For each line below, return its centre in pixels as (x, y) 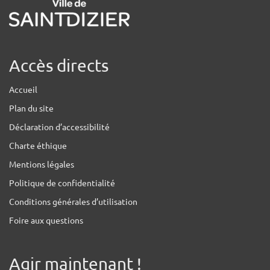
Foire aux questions (46, 220)
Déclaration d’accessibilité (59, 127)
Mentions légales (42, 164)
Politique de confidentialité (62, 183)
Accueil (23, 89)
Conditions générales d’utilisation (73, 202)
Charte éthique (38, 146)
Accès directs (59, 66)
